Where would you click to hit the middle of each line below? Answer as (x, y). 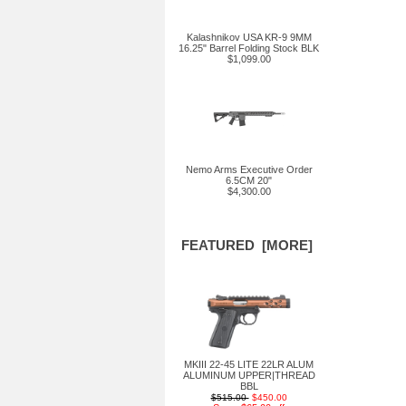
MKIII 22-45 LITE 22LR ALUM (249, 364)
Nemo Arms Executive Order (249, 169)
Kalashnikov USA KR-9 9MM (249, 37)
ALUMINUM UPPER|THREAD (249, 375)
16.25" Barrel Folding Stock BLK (249, 48)
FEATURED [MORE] (246, 245)
